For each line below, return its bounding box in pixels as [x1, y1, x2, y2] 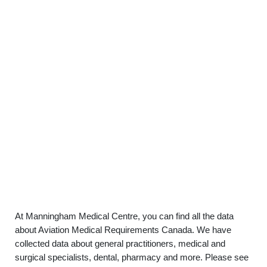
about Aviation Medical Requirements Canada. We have [15, 225, 231, 235]
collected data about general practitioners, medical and [15, 238, 225, 249]
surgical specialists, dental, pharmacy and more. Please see [15, 252, 249, 262]
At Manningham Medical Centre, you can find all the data [15, 211, 234, 221]
